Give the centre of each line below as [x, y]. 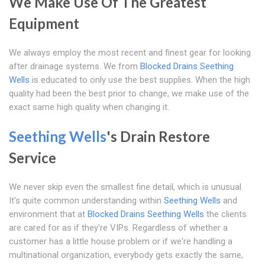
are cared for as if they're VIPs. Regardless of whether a [118, 228]
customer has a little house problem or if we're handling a [121, 242]
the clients [225, 214]
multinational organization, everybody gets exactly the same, [126, 255]
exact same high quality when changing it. [89, 107]
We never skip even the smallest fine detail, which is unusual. [126, 187]
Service [33, 158]
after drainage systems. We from [75, 67]
